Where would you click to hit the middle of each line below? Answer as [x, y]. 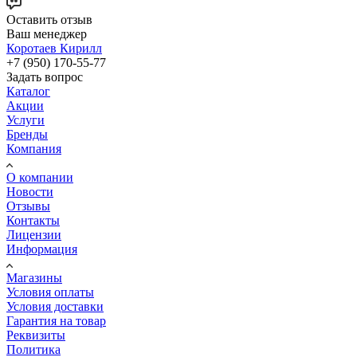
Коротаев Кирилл [54, 48]
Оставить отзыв [49, 19]
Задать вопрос [45, 76]
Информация [42, 249]
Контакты [33, 220]
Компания [34, 148]
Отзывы [28, 206]
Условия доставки [55, 306]
